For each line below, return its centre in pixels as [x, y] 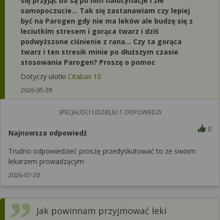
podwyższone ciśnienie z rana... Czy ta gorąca [101, 41]
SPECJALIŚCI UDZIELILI [89, 112]
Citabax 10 [84, 76]
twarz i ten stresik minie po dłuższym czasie [99, 52]
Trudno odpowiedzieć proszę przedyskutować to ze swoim [102, 151]
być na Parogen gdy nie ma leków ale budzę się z [107, 21]
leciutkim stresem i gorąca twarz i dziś [90, 31]
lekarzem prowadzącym [46, 161]
